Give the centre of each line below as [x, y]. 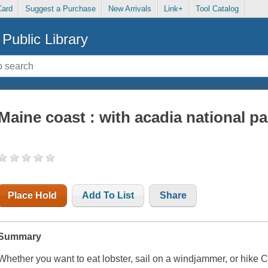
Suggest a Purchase [60, 9]
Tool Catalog [217, 9]
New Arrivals [130, 9]
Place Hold [33, 196]
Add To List [108, 196]
